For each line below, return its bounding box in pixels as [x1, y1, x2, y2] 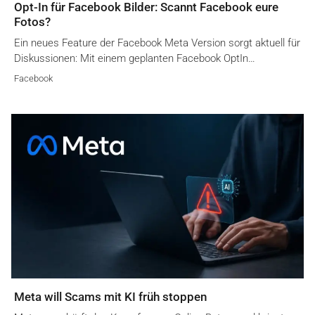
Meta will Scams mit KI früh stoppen [14, 290, 207, 304]
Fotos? [14, 15, 51, 30]
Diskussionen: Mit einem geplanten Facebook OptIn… [14, 52, 255, 65]
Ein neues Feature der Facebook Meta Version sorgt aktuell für [14, 37, 300, 50]
